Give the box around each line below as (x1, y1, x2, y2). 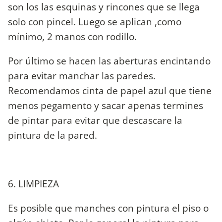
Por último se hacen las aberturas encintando (8, 54, 211, 67)
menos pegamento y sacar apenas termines (8, 98, 203, 112)
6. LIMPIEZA (8, 177, 59, 191)
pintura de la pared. (8, 128, 97, 142)
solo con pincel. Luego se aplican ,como (8, 14, 181, 28)
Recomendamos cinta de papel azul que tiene (8, 83, 212, 97)
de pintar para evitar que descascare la (8, 113, 182, 127)
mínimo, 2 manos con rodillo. (8, 29, 137, 43)
